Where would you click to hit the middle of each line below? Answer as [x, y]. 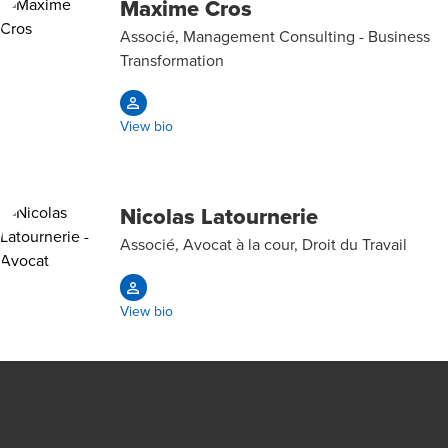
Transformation [172, 59]
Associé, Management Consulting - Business [275, 35]
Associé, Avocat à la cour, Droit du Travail [263, 244]
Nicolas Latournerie [219, 216]
